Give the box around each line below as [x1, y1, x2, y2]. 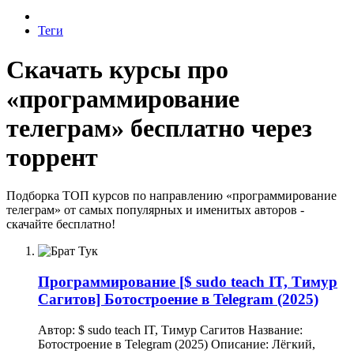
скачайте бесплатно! [6, 217, 115, 232]
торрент [6, 142, 98, 171]
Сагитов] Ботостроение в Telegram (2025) [38, 291, 318, 308]
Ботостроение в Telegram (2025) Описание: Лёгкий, [38, 337, 315, 351]
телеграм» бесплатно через [6, 113, 312, 142]
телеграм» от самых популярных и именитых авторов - [6, 203, 304, 217]
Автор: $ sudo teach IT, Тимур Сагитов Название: [38, 322, 303, 337]
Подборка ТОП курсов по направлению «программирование [6, 189, 337, 203]
